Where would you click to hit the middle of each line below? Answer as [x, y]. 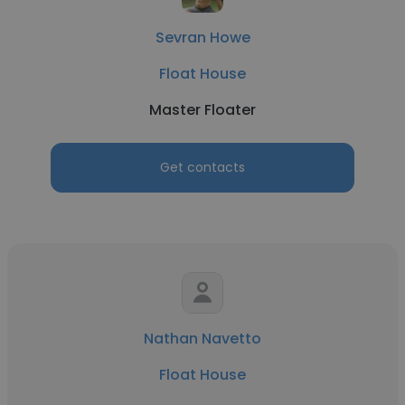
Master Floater [202, 110]
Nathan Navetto [202, 339]
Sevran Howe [202, 38]
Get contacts [202, 167]
